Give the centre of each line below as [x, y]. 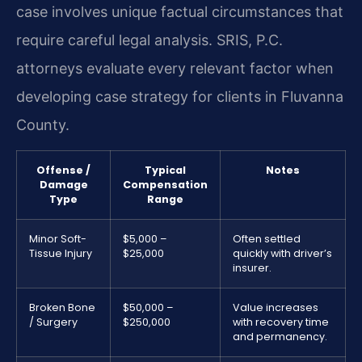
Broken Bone [62, 308]
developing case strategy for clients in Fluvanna [180, 97]
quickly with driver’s [282, 254]
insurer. [252, 268]
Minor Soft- [58, 239]
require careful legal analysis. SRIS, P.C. [149, 40]
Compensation [165, 185]
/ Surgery [53, 322]
